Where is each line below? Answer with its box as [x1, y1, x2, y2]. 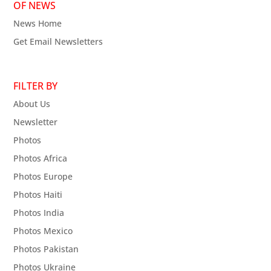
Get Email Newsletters [13, 36, 103, 48]
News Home [13, 18, 62, 30]
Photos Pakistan [13, 243, 79, 255]
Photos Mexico [13, 224, 73, 237]
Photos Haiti [13, 188, 63, 200]
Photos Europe [13, 170, 73, 182]
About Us [13, 97, 51, 109]
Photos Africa [13, 152, 68, 164]
